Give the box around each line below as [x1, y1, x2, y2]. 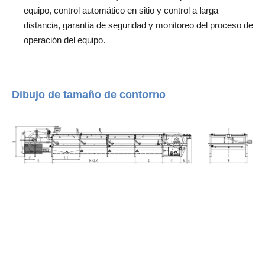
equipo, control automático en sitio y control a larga [24, 5, 218, 15]
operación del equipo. [24, 34, 105, 45]
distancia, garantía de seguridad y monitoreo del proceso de [24, 20, 253, 30]
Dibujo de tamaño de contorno [12, 88, 166, 101]
